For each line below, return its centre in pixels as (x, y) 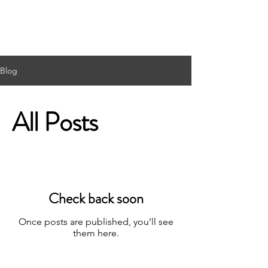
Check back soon (96, 198)
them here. (96, 233)
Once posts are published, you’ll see (96, 221)
